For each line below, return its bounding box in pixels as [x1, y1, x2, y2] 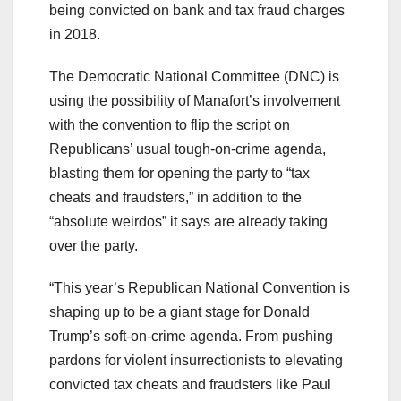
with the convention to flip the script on [49, 116, 290, 132]
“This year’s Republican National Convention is [49, 279, 350, 295]
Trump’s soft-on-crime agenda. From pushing [49, 328, 333, 344]
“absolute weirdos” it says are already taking [49, 213, 328, 229]
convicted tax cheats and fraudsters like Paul [49, 376, 331, 392]
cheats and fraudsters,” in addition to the [49, 189, 302, 205]
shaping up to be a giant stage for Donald [49, 303, 310, 320]
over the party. [49, 237, 138, 253]
